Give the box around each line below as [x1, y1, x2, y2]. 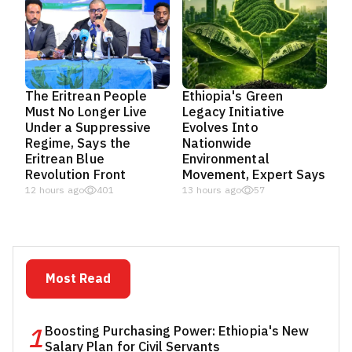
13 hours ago [182, 183, 242, 197]
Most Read [46, 269, 111, 288]
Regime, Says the [25, 134, 130, 153]
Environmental [182, 149, 269, 169]
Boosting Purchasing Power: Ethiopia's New [45, 321, 309, 341]
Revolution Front [25, 165, 126, 185]
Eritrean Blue [25, 149, 104, 169]
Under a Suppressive [25, 118, 151, 137]
